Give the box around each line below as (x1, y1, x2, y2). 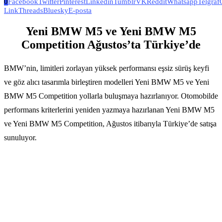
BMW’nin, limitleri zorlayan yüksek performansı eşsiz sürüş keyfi (4, 63, 209, 72)
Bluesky (43, 6, 68, 14)
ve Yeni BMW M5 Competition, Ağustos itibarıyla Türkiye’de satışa (4, 119, 217, 128)
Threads (18, 6, 43, 14)
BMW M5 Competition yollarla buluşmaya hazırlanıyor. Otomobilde (4, 91, 218, 100)
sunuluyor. (4, 133, 37, 142)
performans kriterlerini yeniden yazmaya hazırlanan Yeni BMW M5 (4, 105, 215, 114)
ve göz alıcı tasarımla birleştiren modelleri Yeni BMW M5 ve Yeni (4, 77, 209, 86)
